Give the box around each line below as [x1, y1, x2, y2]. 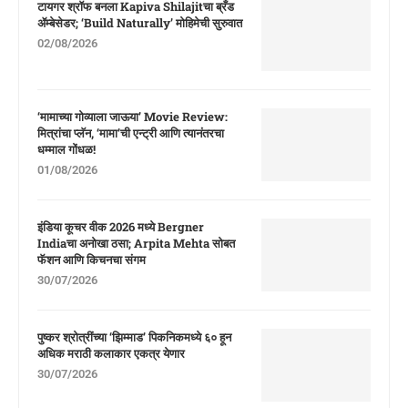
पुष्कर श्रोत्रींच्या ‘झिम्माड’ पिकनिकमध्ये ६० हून [37, 329, 231, 345]
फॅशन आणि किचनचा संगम [37, 251, 146, 268]
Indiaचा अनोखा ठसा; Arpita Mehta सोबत [37, 235, 235, 251]
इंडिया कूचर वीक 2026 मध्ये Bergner [37, 219, 204, 235]
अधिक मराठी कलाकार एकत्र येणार [37, 345, 185, 362]
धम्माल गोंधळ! [37, 141, 96, 158]
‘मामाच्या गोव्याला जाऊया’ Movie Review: [37, 108, 228, 125]
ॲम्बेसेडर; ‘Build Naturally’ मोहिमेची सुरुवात [37, 15, 242, 31]
